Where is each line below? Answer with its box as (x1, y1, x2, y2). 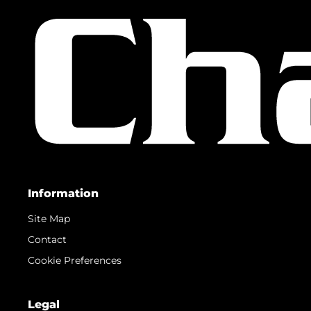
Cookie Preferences (28, 253, 121, 267)
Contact (28, 233, 67, 246)
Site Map (28, 212, 70, 225)
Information (28, 186, 99, 200)
